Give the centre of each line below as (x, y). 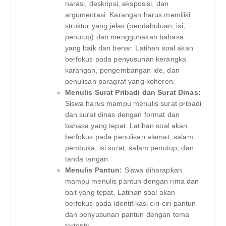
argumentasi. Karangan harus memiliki (128, 14)
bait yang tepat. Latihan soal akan (120, 192)
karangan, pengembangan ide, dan (122, 70)
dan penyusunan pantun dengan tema (127, 214)
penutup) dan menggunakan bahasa (124, 37)
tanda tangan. (88, 159)
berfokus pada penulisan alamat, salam (129, 136)
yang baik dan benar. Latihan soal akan (129, 48)
